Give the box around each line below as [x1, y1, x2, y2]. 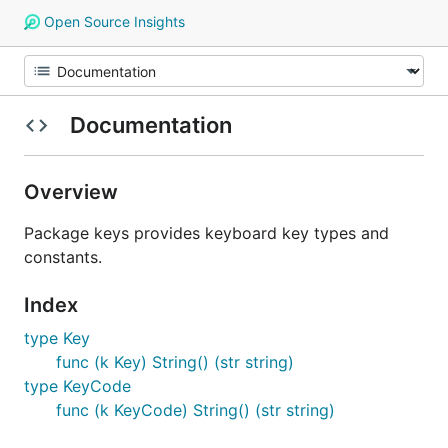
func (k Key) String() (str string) [56, 352, 294, 372]
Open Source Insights [39, 13, 185, 30]
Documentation [64, 112, 237, 138]
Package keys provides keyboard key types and [24, 223, 389, 243]
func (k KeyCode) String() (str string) [56, 400, 335, 420]
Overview [24, 180, 123, 204]
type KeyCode [24, 376, 131, 396]
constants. [24, 247, 102, 267]
